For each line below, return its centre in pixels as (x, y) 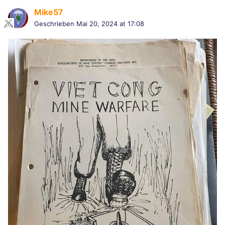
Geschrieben (55, 24)
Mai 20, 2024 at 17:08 (110, 24)
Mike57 (49, 12)
